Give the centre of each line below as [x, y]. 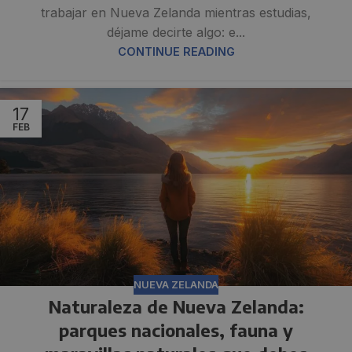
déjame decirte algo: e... [176, 33]
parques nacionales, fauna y [176, 330]
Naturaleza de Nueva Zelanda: [176, 307]
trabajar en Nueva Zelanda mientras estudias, [176, 13]
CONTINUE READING [176, 52]
